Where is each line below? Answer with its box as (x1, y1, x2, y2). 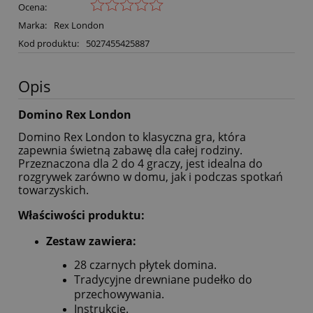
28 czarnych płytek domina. (74, 256, 217, 272)
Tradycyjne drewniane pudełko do (74, 271, 252, 287)
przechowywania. (74, 286, 164, 302)
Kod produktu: (18, 37, 79, 50)
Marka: (18, 19, 49, 32)
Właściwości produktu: (18, 208, 145, 224)
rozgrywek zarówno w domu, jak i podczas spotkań (18, 169, 283, 185)
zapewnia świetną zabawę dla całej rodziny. (18, 143, 242, 159)
